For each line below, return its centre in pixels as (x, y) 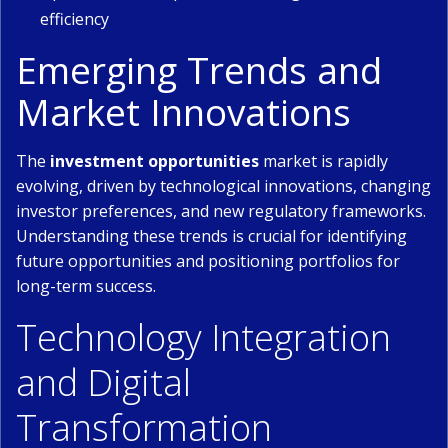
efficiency (74, 19)
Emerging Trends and (199, 70)
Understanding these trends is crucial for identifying (211, 236)
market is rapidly (323, 161)
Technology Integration (203, 337)
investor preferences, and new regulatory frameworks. (221, 211)
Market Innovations (183, 112)
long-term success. (86, 286)
